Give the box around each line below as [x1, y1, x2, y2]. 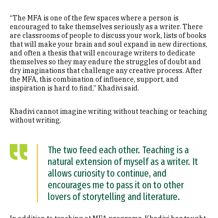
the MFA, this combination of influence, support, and [10, 75, 179, 84]
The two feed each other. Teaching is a [48, 144, 189, 156]
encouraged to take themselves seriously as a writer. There [10, 22, 203, 31]
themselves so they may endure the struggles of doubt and [10, 57, 201, 66]
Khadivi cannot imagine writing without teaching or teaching [10, 107, 207, 116]
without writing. [10, 116, 61, 125]
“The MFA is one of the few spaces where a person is [10, 14, 179, 22]
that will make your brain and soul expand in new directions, [10, 40, 207, 49]
